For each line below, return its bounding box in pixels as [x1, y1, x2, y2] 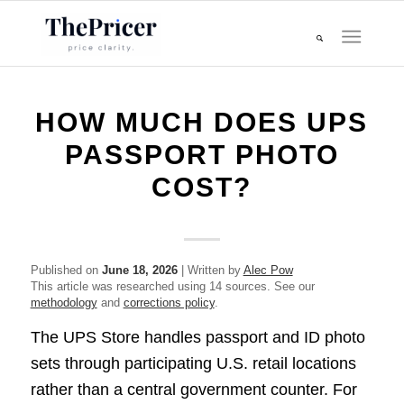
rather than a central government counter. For [30, 381, 357, 399]
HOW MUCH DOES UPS [35, 107, 369, 137]
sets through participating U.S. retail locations [30, 354, 356, 373]
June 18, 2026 [101, 263, 178, 277]
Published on [30, 263, 102, 277]
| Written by [177, 263, 243, 277]
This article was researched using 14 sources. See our [30, 280, 315, 293]
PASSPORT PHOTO [64, 140, 339, 170]
